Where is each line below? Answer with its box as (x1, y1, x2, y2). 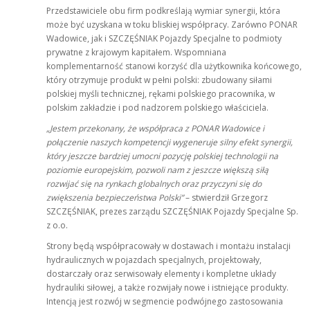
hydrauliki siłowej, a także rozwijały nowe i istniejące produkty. (46, 281, 289, 293)
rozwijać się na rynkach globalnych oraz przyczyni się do (46, 177, 262, 190)
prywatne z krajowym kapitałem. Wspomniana (46, 46, 226, 58)
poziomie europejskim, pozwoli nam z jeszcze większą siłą (46, 163, 268, 176)
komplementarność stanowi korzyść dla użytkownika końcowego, (46, 60, 302, 72)
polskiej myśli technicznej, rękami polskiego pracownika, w (46, 87, 275, 100)
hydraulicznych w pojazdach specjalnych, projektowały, (46, 253, 262, 266)
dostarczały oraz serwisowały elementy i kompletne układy (46, 267, 276, 280)
